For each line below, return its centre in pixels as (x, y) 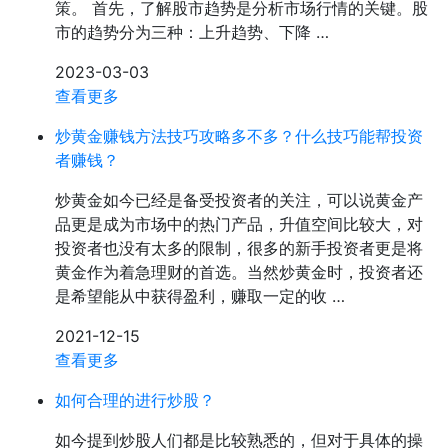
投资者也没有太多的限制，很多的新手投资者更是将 (239, 248)
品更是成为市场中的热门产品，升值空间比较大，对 (239, 224)
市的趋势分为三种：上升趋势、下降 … (192, 32)
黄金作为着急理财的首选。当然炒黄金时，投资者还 (239, 272)
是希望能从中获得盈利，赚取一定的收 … (200, 296)
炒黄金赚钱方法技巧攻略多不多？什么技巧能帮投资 (239, 136)
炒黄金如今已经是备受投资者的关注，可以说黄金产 (239, 200)
